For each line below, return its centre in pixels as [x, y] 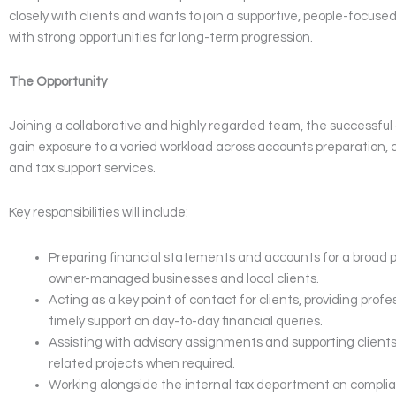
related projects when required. [142, 363]
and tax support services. [82, 168]
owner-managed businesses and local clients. [184, 278]
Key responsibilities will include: [99, 213]
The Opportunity [58, 81]
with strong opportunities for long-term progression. [161, 37]
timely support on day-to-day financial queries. [186, 321]
